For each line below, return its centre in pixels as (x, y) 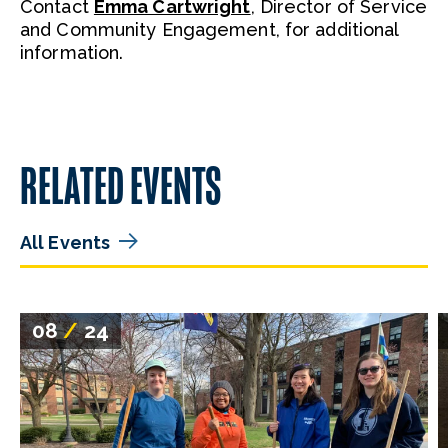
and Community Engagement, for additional (209, 29)
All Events (65, 242)
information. (72, 52)
